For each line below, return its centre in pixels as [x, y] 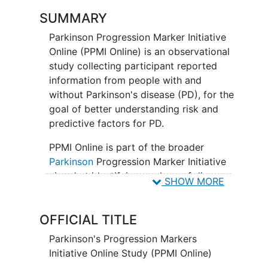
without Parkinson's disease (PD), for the [141, 94]
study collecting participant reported [133, 66]
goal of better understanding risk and [133, 109]
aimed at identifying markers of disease [138, 176]
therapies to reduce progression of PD [136, 204]
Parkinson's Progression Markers [123, 238]
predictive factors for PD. [106, 123]
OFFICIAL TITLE [88, 220]
